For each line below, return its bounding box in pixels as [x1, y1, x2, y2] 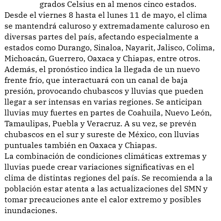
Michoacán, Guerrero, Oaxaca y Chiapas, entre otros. [4, 53, 200, 63]
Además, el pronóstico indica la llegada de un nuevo [4, 64, 200, 74]
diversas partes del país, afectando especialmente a [4, 31, 199, 41]
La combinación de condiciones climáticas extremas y [4, 150, 207, 161]
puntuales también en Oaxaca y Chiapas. [4, 140, 157, 150]
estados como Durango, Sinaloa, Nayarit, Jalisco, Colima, [4, 42, 215, 52]
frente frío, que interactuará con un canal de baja [4, 74, 188, 85]
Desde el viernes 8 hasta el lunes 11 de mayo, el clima [4, 9, 207, 20]
